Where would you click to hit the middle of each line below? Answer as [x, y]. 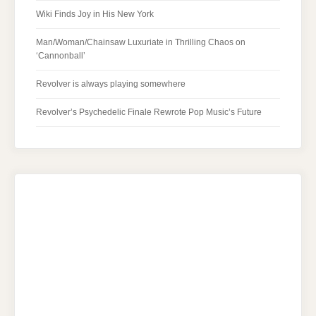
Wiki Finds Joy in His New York [95, 14]
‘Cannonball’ [61, 56]
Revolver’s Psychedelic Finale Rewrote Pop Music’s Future [149, 113]
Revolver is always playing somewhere [111, 84]
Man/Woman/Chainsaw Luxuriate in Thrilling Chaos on [141, 43]
